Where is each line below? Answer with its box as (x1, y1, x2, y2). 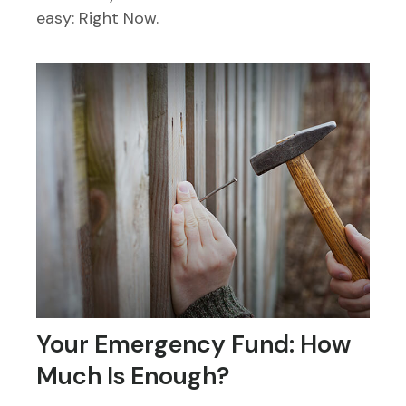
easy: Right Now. (36, 7, 159, 30)
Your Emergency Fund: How (36, 328, 351, 361)
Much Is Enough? (36, 360, 229, 392)
